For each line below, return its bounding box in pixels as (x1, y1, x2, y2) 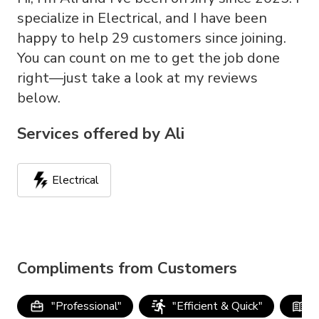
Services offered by (17, 123, 160, 145)
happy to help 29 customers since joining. (17, 28, 286, 48)
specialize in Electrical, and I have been (17, 9, 267, 28)
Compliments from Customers (17, 258, 237, 279)
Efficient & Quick (176, 298, 258, 314)
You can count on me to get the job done (17, 48, 280, 68)
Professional (55, 298, 117, 314)
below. (17, 88, 61, 108)
